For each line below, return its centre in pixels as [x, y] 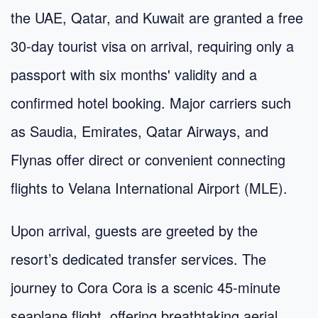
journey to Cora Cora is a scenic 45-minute [146, 287]
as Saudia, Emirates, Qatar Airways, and [139, 131]
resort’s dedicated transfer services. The [138, 258]
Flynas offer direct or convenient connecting [148, 159]
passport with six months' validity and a [134, 74]
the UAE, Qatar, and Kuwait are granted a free [157, 17]
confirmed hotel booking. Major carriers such [151, 102]
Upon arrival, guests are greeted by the [134, 230]
